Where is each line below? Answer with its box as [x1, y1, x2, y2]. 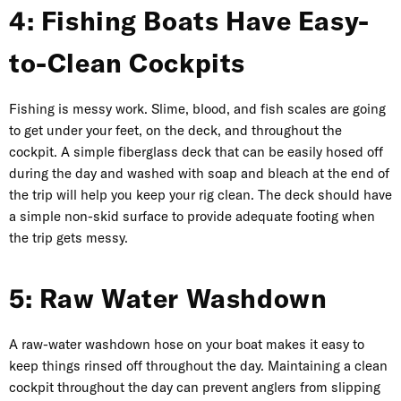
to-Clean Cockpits [9, 47, 245, 81]
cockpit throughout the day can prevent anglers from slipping [9, 379, 380, 397]
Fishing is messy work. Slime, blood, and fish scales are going [9, 100, 386, 118]
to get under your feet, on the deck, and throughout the [9, 122, 342, 140]
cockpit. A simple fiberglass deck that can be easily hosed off [9, 143, 383, 161]
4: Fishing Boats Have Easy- [9, 4, 370, 38]
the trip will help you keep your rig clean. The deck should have [9, 186, 392, 204]
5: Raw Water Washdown [9, 282, 328, 316]
